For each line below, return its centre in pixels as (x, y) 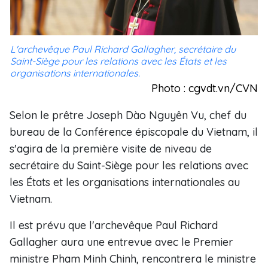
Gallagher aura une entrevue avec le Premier (121, 242)
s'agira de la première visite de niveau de (111, 149)
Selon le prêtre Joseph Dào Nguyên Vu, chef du (128, 115)
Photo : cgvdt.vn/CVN (205, 88)
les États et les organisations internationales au (125, 182)
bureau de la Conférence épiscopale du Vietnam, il (134, 132)
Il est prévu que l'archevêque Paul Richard (114, 225)
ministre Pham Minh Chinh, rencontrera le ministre (133, 259)
